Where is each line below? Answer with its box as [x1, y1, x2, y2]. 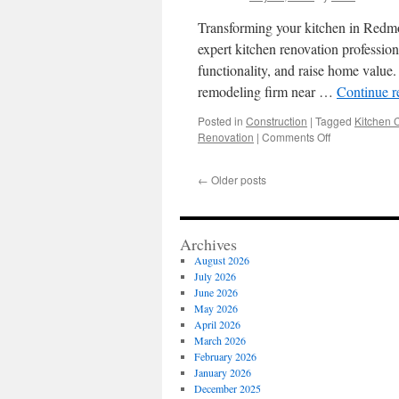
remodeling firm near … [198, 82, 337, 101]
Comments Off [262, 129, 330, 144]
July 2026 [193, 269, 236, 283]
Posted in [198, 113, 243, 128]
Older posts [208, 172, 266, 187]
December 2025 [193, 381, 261, 395]
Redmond [330, 144, 378, 159]
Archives [180, 233, 237, 255]
